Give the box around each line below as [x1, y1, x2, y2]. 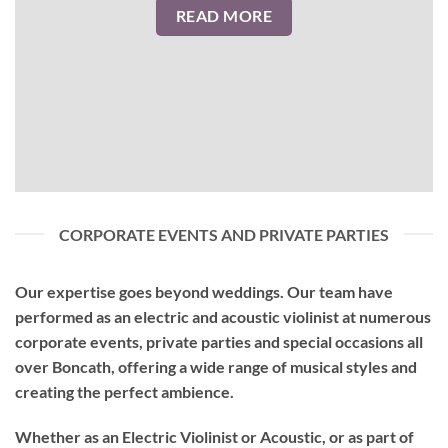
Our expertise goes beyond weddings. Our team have [15, 281, 393, 301]
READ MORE [175, 7, 273, 26]
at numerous [342, 306, 431, 326]
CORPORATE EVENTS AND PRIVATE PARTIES [59, 224, 389, 244]
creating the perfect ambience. [15, 381, 234, 401]
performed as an [15, 306, 134, 326]
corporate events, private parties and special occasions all [15, 331, 423, 351]
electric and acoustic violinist [134, 306, 342, 326]
